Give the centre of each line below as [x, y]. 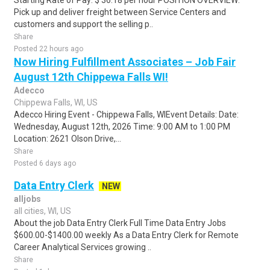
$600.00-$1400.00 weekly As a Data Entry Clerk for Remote [126, 235]
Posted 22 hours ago [49, 49]
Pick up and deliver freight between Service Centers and [120, 12]
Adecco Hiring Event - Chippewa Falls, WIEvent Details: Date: [126, 115]
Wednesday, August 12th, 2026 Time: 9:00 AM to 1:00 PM [122, 127]
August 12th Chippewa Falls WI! [91, 77]
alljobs [27, 199]
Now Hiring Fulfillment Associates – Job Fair [125, 62]
